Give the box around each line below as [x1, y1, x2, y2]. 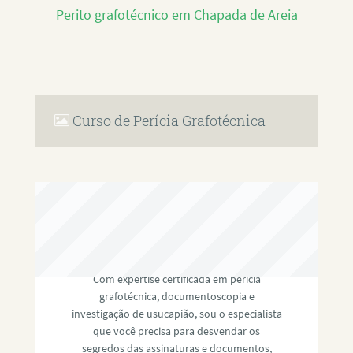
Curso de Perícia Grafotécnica [72, 110, 266, 130]
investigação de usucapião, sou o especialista [71, 306, 282, 321]
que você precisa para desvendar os [93, 323, 260, 338]
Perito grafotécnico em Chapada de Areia [55, 6, 298, 24]
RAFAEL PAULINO [110, 233, 243, 255]
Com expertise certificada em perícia [92, 271, 261, 286]
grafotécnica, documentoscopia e [98, 288, 255, 303]
